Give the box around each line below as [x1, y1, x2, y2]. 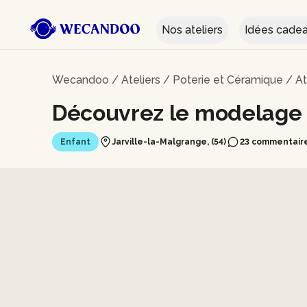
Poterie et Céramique [173, 73, 283, 86]
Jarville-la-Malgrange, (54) [112, 137, 226, 147]
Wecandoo [52, 73, 109, 86]
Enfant [60, 137, 90, 147]
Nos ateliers [162, 23, 223, 36]
